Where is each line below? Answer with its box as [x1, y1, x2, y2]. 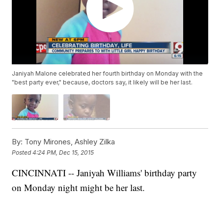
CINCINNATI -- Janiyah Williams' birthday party [12, 166, 197, 179]
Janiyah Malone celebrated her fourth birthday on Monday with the [12, 70, 203, 78]
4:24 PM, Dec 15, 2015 [32, 148, 94, 156]
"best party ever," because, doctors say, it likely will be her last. [12, 79, 193, 86]
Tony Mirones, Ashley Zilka [23, 137, 115, 147]
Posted [12, 148, 33, 156]
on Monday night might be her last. [12, 181, 145, 194]
